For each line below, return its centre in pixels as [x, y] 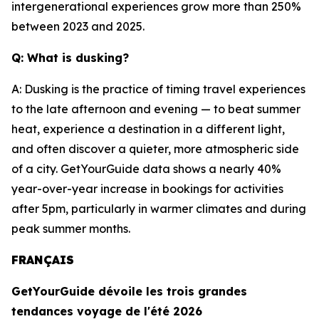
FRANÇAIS [43, 260]
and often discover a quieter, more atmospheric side [155, 149]
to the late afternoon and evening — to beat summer [156, 109]
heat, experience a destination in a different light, [148, 129]
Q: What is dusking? [70, 58]
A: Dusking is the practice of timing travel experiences [158, 89]
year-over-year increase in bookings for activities [147, 189]
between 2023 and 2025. [78, 26]
